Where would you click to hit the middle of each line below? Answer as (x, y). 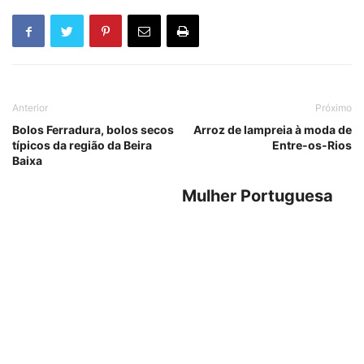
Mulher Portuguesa (258, 196)
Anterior (30, 108)
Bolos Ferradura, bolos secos (93, 130)
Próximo (334, 108)
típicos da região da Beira (82, 145)
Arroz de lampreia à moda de (273, 130)
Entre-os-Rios (312, 145)
